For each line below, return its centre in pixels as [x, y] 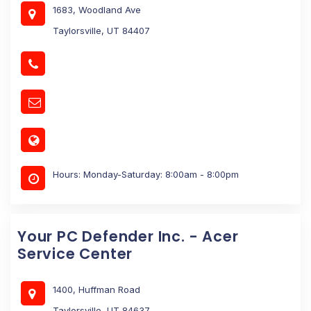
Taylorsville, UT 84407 [101, 30]
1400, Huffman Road [96, 289]
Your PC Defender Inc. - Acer [128, 236]
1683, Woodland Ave [97, 9]
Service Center [75, 253]
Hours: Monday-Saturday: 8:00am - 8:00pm [146, 174]
